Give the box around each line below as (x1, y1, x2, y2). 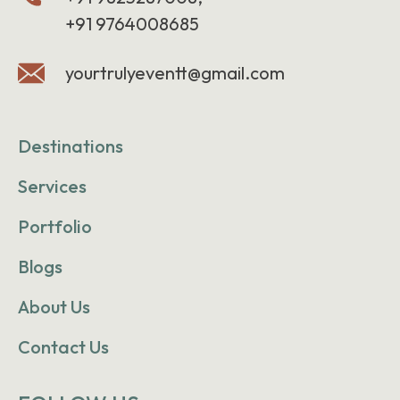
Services (18, 175, 87, 198)
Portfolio (18, 215, 92, 238)
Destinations (18, 135, 123, 158)
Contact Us (18, 336, 109, 359)
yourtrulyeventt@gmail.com (64, 62, 285, 85)
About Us (18, 296, 90, 319)
